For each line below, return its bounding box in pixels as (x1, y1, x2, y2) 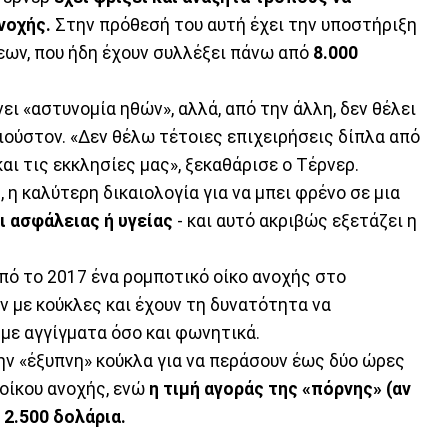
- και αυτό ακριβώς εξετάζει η (173, 210, 417, 231)
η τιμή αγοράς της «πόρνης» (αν (149, 378, 411, 399)
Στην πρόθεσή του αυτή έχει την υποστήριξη (51, 14, 417, 35)
